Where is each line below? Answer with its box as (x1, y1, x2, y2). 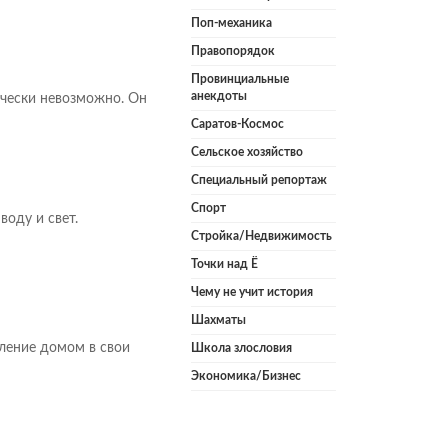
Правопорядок (191, 45, 275, 58)
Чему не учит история (191, 286, 313, 299)
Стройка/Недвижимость (191, 230, 332, 243)
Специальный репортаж (191, 174, 327, 187)
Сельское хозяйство (191, 146, 303, 159)
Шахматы (191, 314, 246, 327)
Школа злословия (191, 342, 292, 355)
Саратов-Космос (191, 118, 284, 131)
